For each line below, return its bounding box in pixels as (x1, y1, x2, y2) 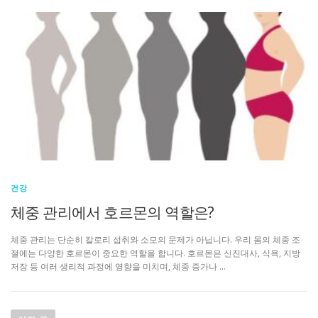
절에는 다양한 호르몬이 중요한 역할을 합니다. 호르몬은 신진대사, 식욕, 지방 (11, 247, 300, 260)
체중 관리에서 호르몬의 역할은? (11, 202, 214, 223)
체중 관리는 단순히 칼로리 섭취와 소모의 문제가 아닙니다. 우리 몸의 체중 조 (11, 234, 300, 246)
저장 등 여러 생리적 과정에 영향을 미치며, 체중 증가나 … (11, 261, 226, 273)
